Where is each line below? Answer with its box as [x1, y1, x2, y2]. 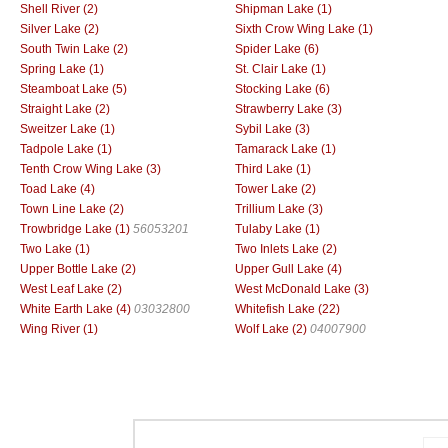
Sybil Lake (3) [235, 121, 310, 136]
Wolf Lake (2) [235, 321, 307, 336]
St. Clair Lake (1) [235, 61, 326, 76]
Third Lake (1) [235, 161, 311, 176]
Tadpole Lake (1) [20, 141, 112, 156]
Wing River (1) [20, 321, 98, 336]
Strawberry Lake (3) [235, 101, 342, 116]
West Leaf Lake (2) [20, 281, 122, 296]
